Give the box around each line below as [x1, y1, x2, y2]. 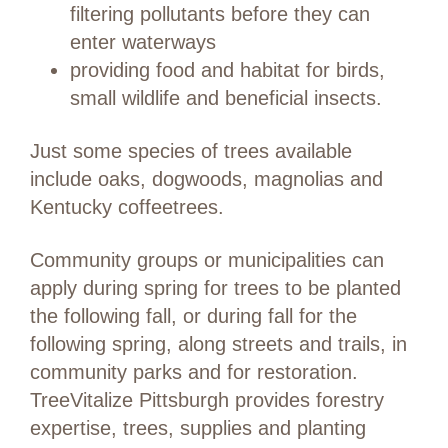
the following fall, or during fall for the [30, 305, 357, 328]
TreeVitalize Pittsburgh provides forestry [30, 389, 384, 412]
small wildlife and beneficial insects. [70, 87, 382, 110]
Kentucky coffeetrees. [30, 196, 224, 219]
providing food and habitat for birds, [70, 59, 385, 82]
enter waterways [70, 31, 216, 54]
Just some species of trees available [30, 140, 352, 163]
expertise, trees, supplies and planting [30, 417, 366, 440]
